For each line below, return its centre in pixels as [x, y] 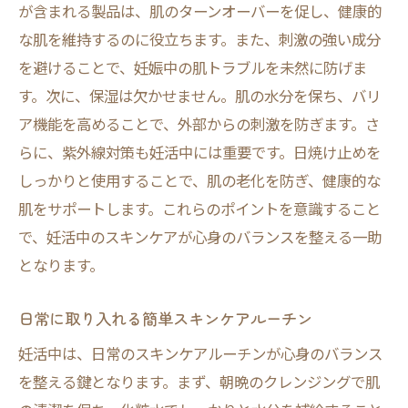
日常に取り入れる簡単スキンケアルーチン [165, 318]
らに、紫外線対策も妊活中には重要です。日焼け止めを [199, 152]
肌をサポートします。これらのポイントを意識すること [199, 209]
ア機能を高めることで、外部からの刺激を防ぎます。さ [199, 124]
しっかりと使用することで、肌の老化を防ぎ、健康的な [199, 180]
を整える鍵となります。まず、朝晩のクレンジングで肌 [199, 382]
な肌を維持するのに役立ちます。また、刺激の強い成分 [199, 39]
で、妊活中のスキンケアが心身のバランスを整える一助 [200, 237]
